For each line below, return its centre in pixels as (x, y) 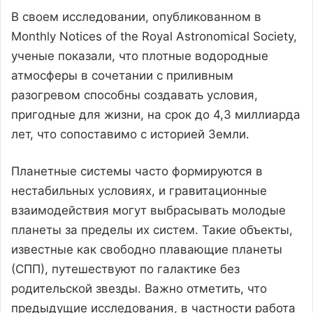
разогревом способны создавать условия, (134, 95)
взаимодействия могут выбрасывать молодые (148, 210)
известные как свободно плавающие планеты (147, 249)
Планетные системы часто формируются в (137, 171)
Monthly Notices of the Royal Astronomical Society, (154, 36)
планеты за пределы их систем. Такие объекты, (152, 230)
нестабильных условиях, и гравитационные (139, 190)
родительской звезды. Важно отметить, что (139, 288)
